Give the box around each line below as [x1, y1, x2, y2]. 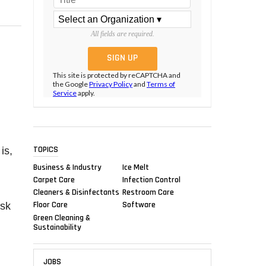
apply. [77, 88, 95, 98]
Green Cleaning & [33, 212, 90, 223]
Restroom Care [122, 186, 174, 198]
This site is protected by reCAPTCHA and [53, 71, 180, 80]
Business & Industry [33, 161, 102, 173]
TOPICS [33, 144, 58, 155]
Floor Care [33, 199, 68, 210]
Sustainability [33, 221, 81, 233]
